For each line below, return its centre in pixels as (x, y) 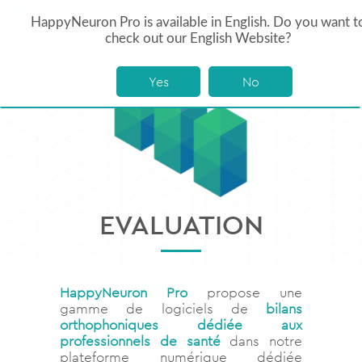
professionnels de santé (140, 341)
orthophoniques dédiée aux (181, 325)
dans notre (261, 341)
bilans (284, 309)
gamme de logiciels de (163, 309)
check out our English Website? (198, 38)
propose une (245, 293)
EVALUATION (181, 225)
